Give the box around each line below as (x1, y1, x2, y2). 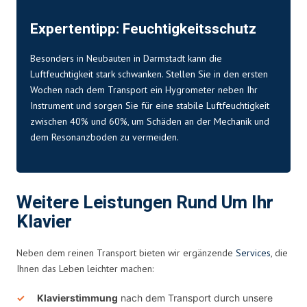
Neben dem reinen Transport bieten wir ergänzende (16, 246, 236, 259)
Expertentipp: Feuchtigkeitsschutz (30, 18, 256, 40)
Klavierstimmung (37, 291, 118, 304)
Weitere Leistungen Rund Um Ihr (16, 189, 273, 216)
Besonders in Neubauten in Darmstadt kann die (30, 51, 222, 64)
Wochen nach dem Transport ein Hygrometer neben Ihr (30, 83, 258, 96)
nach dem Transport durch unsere (118, 291, 273, 304)
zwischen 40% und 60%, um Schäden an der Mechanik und (30, 114, 269, 127)
